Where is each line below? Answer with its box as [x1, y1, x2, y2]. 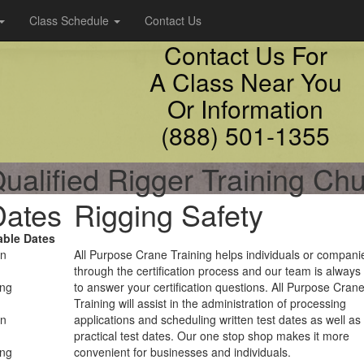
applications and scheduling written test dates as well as [74, 311, 361, 327]
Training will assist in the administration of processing [74, 295, 346, 311]
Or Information [167, 91, 323, 126]
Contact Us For [163, 37, 327, 72]
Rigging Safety [74, 193, 263, 235]
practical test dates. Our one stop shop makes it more [74, 327, 349, 344]
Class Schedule [29, 12, 112, 28]
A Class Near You [149, 64, 342, 99]
